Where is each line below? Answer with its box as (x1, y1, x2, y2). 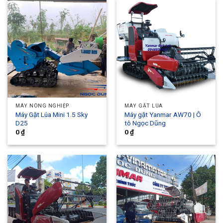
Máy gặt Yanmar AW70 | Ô (124, 110, 202, 118)
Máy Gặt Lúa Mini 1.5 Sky (15, 110, 88, 118)
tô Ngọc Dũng (124, 118, 166, 127)
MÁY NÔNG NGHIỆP (15, 103, 69, 109)
